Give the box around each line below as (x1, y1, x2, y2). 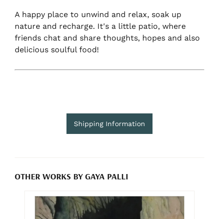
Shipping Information (74, 120, 145, 128)
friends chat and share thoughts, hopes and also (15, 33, 200, 43)
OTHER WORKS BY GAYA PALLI (15, 170, 128, 182)
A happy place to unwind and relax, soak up (15, 10, 181, 20)
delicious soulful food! (15, 45, 99, 55)
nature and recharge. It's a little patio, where (15, 22, 186, 31)
